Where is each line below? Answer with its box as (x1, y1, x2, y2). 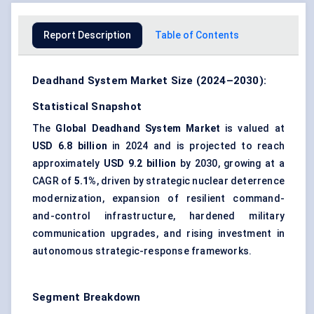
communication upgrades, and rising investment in (32, 228, 285, 240)
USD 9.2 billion (104, 158, 177, 170)
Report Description (43, 29, 131, 41)
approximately (32, 158, 104, 170)
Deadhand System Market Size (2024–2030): (32, 74, 267, 88)
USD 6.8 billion (32, 140, 108, 152)
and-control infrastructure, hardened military (32, 210, 285, 222)
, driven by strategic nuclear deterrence (96, 175, 285, 187)
